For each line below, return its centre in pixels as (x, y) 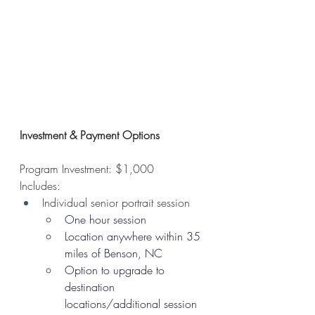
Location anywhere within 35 (134, 237)
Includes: (42, 186)
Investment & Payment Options (90, 135)
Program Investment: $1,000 (87, 169)
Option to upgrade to (116, 270)
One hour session (105, 220)
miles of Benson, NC (114, 253)
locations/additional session (133, 304)
